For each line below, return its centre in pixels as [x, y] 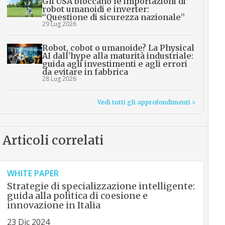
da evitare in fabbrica [85, 72]
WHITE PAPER [33, 174]
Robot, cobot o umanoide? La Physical [118, 48]
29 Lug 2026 [59, 24]
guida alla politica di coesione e [77, 196]
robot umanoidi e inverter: [95, 9]
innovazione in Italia [53, 205]
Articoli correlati [53, 141]
